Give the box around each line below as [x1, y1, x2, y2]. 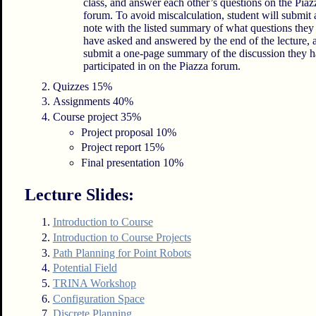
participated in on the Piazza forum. [83, 59, 241, 72]
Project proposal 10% [80, 126, 176, 138]
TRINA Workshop [52, 276, 136, 289]
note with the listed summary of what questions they [83, 21, 315, 34]
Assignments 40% [52, 95, 133, 108]
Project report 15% [80, 141, 164, 154]
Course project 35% [52, 110, 141, 123]
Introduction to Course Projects [52, 231, 191, 243]
